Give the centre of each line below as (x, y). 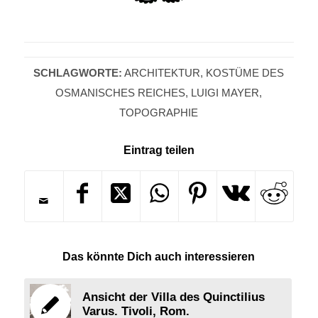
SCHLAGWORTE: (78, 72)
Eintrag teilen (159, 150)
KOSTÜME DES (245, 72)
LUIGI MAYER (225, 92)
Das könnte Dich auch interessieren (159, 256)
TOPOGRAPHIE (159, 112)
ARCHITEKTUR (163, 72)
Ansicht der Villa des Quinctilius (173, 297)
